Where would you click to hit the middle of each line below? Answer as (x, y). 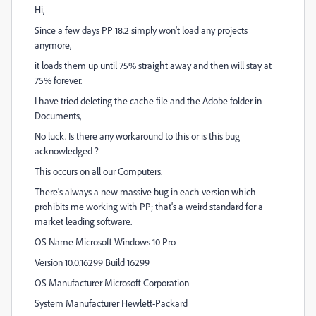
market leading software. (83, 221)
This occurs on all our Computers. (98, 171)
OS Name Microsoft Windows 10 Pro (105, 242)
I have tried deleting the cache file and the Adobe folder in (148, 101)
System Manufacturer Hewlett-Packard (111, 303)
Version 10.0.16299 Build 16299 (92, 262)
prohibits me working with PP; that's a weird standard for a (149, 206)
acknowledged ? (67, 151)
